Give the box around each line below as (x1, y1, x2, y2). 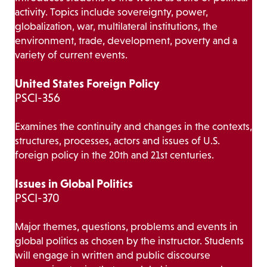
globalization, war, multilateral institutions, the (15, 20, 218, 33)
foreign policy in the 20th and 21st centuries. (15, 149, 214, 162)
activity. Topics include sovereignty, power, (15, 6, 208, 18)
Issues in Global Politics (15, 177, 133, 191)
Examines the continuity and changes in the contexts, (15, 120, 252, 133)
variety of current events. (15, 49, 128, 61)
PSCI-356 (15, 91, 60, 105)
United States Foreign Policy (15, 77, 159, 91)
